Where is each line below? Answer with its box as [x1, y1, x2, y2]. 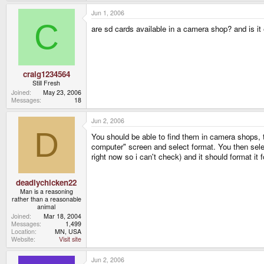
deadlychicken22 [16, 176, 77, 188]
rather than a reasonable [11, 194, 81, 203]
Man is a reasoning [19, 186, 73, 196]
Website [11, 234, 34, 243]
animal [37, 202, 55, 211]
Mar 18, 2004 [44, 211, 81, 220]
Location [11, 226, 35, 236]
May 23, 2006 [43, 88, 81, 97]
